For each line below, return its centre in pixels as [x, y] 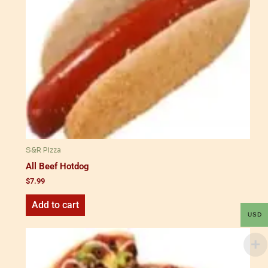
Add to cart [55, 205]
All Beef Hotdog [57, 166]
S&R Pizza [43, 150]
